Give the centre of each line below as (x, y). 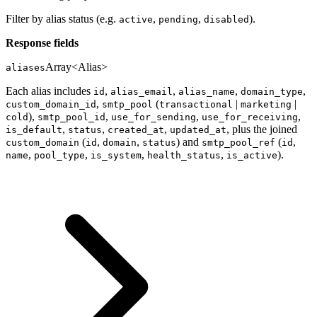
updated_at (198, 130)
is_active (252, 156)
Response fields (42, 43)
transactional (196, 105)
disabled (226, 20)
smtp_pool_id (71, 117)
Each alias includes (50, 91)
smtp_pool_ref (238, 143)
